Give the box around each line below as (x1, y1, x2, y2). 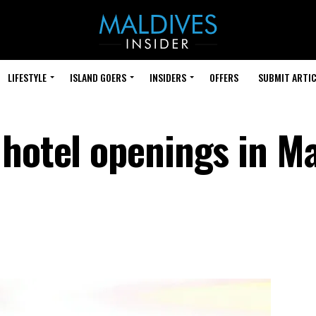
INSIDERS (150, 70, 186, 85)
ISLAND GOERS (70, 70, 126, 85)
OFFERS (209, 70, 238, 85)
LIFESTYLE (8, 70, 47, 85)
